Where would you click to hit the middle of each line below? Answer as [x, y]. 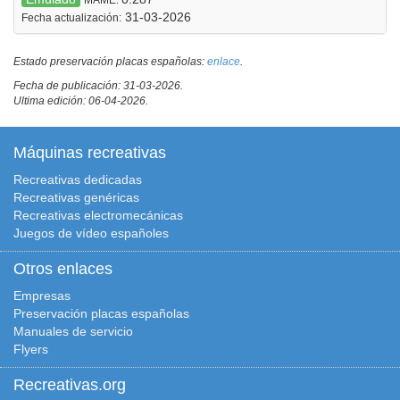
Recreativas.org [70, 384]
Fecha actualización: [71, 17]
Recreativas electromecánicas [98, 215]
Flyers [31, 349]
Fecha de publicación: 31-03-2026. [98, 85]
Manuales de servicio [73, 331]
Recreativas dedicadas [78, 179]
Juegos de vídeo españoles [91, 233]
